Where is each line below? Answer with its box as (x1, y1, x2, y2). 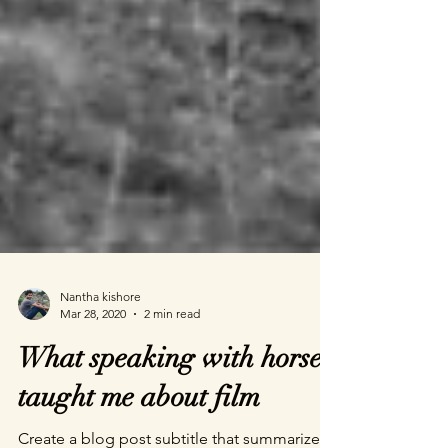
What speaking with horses (18, 373, 332, 407)
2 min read (144, 338, 200, 353)
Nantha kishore (60, 321, 141, 336)
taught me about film (18, 412, 260, 446)
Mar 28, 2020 (60, 338, 126, 353)
